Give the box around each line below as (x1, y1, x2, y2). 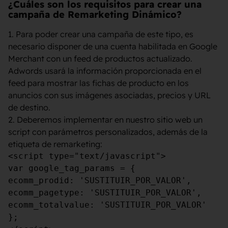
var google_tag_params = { (8, 163, 135, 173)
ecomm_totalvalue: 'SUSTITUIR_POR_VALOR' (8, 199, 207, 210)
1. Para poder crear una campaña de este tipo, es (8, 28, 193, 39)
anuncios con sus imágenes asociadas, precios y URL (8, 90, 211, 100)
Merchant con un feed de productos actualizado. (8, 53, 192, 64)
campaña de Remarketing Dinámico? (8, 8, 182, 20)
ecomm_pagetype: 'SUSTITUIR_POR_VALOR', (8, 187, 202, 197)
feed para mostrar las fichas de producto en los (8, 77, 189, 88)
